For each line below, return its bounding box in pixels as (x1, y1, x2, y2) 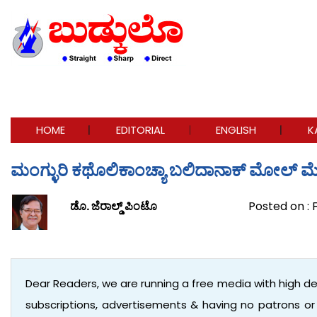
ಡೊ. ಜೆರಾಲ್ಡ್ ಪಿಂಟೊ (70, 197, 157, 214)
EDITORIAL (116, 122, 166, 137)
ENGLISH (216, 122, 257, 137)
